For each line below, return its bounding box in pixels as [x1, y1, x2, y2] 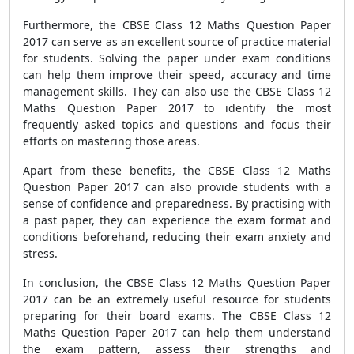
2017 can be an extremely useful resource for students [23, 292, 331, 307]
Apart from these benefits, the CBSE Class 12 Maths [23, 163, 331, 178]
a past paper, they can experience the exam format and [23, 213, 331, 228]
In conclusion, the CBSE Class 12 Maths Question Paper [23, 275, 331, 290]
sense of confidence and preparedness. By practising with [23, 196, 331, 211]
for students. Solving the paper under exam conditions [23, 51, 331, 66]
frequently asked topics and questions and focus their [23, 117, 331, 132]
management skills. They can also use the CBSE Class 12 [23, 84, 331, 99]
